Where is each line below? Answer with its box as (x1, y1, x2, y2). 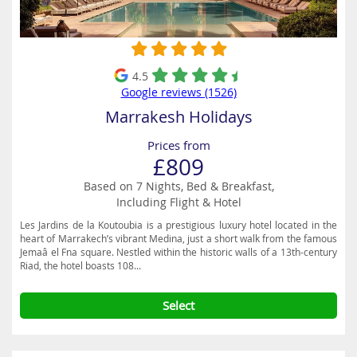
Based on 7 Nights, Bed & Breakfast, (83, 178, 274, 194)
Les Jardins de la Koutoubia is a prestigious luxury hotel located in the (20, 218, 337, 231)
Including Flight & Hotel (116, 194, 241, 210)
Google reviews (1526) (120, 84, 237, 100)
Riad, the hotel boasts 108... (20, 259, 141, 272)
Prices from (147, 137, 210, 153)
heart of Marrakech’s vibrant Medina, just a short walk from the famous (20, 232, 337, 245)
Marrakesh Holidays (104, 106, 253, 127)
